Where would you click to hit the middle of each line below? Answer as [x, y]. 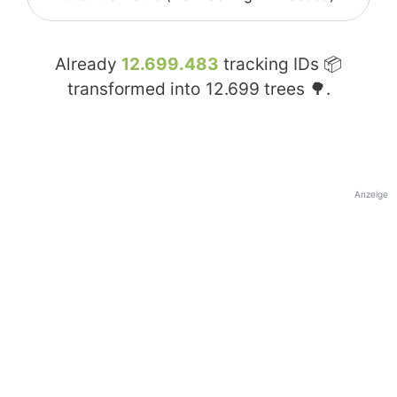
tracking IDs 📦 [280, 65]
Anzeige [371, 195]
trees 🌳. [295, 90]
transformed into [136, 90]
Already [88, 65]
